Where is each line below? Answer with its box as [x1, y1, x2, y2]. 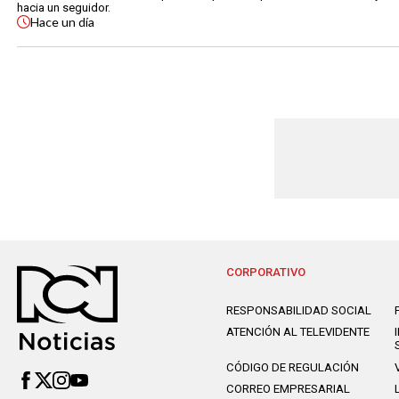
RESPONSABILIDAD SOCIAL [226, 304, 372, 318]
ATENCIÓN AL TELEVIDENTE [226, 325, 370, 339]
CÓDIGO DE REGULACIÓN [226, 360, 360, 374]
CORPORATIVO [226, 265, 306, 279]
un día [61, 14, 94, 30]
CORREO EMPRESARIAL [226, 382, 351, 396]
